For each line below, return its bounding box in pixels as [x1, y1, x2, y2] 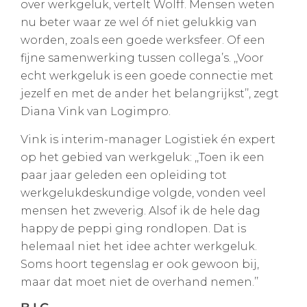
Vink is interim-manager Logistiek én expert [21, 132, 275, 146]
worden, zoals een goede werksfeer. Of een [21, 34, 265, 47]
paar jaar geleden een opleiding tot [21, 168, 227, 182]
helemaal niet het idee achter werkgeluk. [21, 239, 257, 253]
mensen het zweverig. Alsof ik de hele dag [21, 204, 260, 217]
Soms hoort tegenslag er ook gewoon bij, [21, 257, 259, 271]
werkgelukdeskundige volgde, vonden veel [21, 186, 266, 199]
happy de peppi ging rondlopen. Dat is [21, 221, 246, 235]
